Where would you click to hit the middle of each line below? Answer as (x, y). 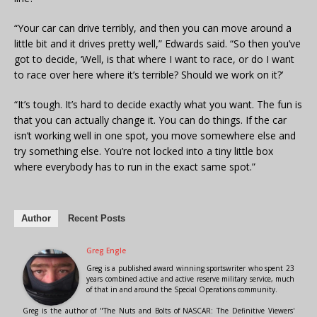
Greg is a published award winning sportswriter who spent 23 (190, 269)
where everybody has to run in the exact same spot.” (135, 167)
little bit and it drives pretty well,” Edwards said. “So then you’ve (157, 44)
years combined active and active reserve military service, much (190, 279)
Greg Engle (106, 251)
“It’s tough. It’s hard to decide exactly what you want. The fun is (158, 105)
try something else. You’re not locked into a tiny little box (144, 151)
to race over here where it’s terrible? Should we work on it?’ (149, 75)
